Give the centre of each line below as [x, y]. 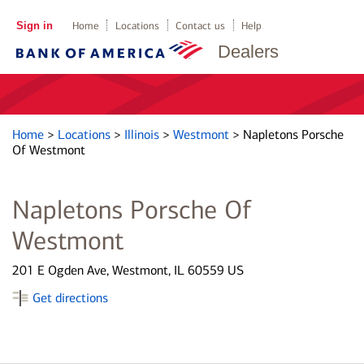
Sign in [34, 26]
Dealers [248, 52]
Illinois [143, 134]
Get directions [70, 298]
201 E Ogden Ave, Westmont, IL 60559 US [128, 270]
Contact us [201, 26]
